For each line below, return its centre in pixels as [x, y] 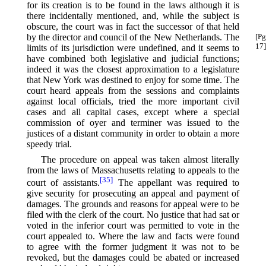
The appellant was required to [176, 183]
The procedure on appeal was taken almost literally [140, 159]
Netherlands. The [207, 37]
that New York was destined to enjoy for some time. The [133, 80]
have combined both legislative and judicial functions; [133, 58]
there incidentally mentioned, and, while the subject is [133, 15]
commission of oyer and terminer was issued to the [133, 122]
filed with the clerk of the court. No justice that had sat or [133, 215]
